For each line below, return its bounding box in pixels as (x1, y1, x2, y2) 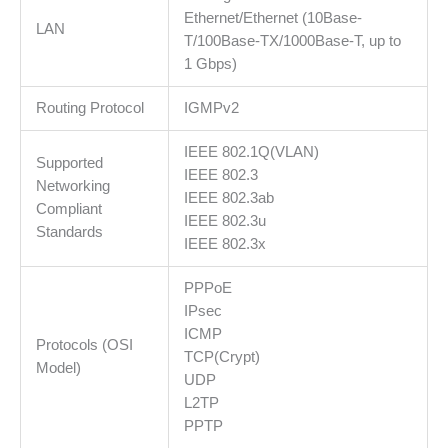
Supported (35, 154, 103, 171)
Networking (35, 177, 110, 194)
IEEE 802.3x (183, 235, 266, 252)
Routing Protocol (35, 99, 144, 116)
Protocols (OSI (35, 336, 133, 353)
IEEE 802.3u (183, 212, 266, 229)
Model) (35, 359, 81, 376)
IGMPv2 (183, 99, 239, 116)
